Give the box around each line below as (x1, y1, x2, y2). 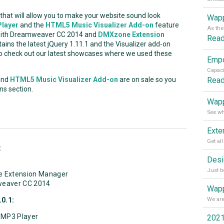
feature (153, 21, 179, 29)
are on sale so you (118, 75, 176, 84)
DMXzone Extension (98, 30, 164, 39)
